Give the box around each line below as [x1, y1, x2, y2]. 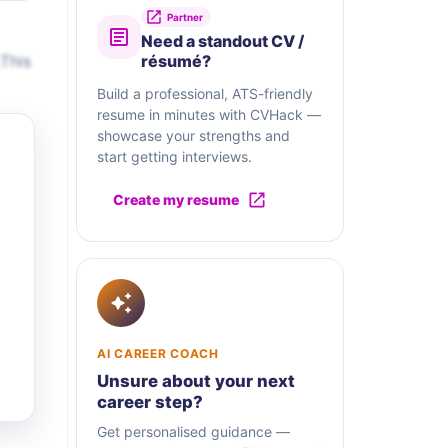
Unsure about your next [97, 371, 295, 392]
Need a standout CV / [141, 31, 304, 52]
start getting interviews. [97, 148, 252, 166]
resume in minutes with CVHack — [97, 106, 321, 124]
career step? [97, 392, 203, 413]
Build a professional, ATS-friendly [97, 85, 313, 103]
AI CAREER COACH [97, 346, 219, 362]
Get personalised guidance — [97, 423, 290, 441]
